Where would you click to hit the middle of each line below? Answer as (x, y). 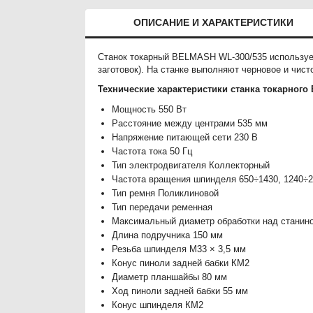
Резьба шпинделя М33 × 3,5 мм (179, 249)
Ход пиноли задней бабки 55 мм (180, 291)
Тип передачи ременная (162, 207)
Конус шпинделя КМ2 (158, 305)
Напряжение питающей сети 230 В (185, 137)
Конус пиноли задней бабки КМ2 (181, 263)
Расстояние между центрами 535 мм (190, 123)
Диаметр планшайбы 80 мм (170, 277)
